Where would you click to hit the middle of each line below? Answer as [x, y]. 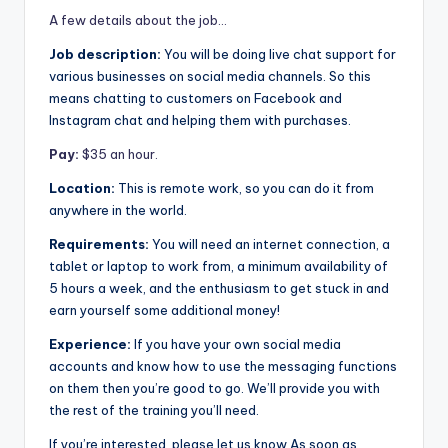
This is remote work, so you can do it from [246, 188]
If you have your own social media [237, 344]
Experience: [91, 344]
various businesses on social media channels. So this [210, 76]
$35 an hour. [120, 154]
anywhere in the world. [118, 210]
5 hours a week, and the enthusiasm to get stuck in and [219, 288]
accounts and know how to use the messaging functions [223, 366]
